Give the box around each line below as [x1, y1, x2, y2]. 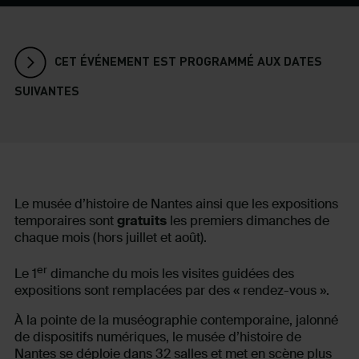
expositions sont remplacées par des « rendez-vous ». [14, 282, 329, 300]
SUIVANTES [14, 83, 79, 98]
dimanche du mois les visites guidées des [46, 265, 294, 283]
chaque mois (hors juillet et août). [14, 229, 207, 246]
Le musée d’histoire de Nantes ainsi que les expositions [14, 196, 338, 212]
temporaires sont [14, 212, 117, 229]
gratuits [116, 212, 167, 229]
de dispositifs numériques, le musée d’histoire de [14, 329, 301, 346]
